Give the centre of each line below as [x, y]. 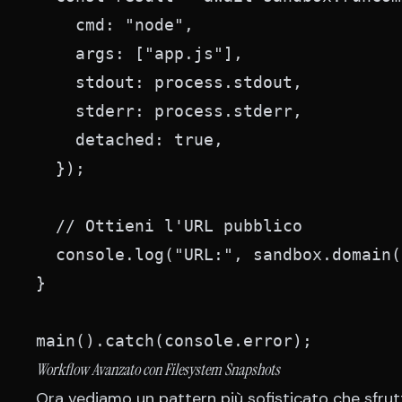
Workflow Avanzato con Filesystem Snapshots [158, 370]
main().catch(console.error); [174, 341]
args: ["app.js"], [140, 53]
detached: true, [130, 140]
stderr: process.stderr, [169, 111]
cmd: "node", [115, 25]
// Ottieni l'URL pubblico [169, 226]
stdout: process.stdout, [169, 82]
